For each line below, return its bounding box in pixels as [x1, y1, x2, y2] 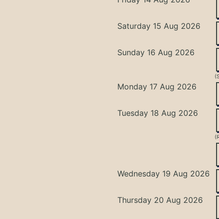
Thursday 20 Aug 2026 [117, 195, 203, 205]
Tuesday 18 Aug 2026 [117, 108, 198, 118]
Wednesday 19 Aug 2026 [117, 168, 210, 178]
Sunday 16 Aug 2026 [117, 47, 195, 57]
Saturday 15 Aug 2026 [117, 21, 201, 31]
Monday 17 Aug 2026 [117, 81, 197, 91]
